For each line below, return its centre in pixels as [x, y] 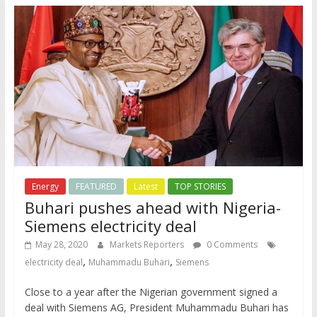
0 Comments [231, 244]
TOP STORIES [200, 186]
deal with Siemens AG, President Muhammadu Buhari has [156, 307]
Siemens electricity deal [110, 225]
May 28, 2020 [61, 244]
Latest [145, 186]
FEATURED [96, 186]
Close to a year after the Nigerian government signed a [151, 292]
